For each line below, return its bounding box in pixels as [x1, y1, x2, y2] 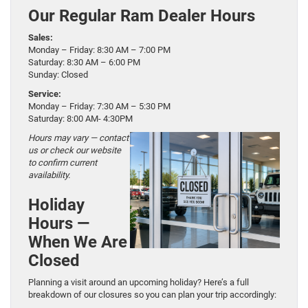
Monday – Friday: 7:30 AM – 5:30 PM [28, 101, 170, 112]
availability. [28, 170, 70, 181]
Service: [28, 89, 61, 100]
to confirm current [28, 157, 97, 168]
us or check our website [28, 145, 121, 156]
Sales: [28, 32, 53, 43]
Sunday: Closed [28, 69, 88, 80]
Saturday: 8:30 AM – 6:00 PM [28, 57, 140, 68]
